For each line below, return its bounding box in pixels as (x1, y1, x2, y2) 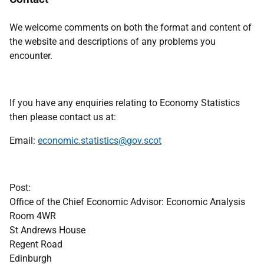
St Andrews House (9, 225, 85, 236)
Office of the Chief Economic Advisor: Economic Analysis (9, 196, 245, 207)
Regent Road (9, 239, 62, 250)
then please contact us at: (9, 111, 116, 123)
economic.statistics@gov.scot (38, 135, 161, 146)
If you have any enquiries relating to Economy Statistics (9, 97, 240, 108)
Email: (9, 135, 38, 146)
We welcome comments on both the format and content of (9, 22, 252, 33)
